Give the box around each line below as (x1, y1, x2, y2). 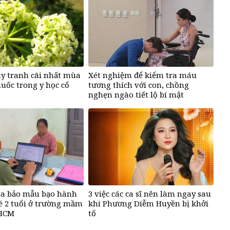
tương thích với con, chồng (88, 79, 189, 90)
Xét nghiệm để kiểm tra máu (88, 69, 197, 80)
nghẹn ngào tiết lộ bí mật (88, 89, 184, 100)
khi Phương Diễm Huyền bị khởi (88, 198, 209, 208)
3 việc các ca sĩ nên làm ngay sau (88, 188, 212, 199)
